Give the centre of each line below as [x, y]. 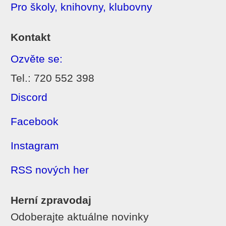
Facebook [35, 121]
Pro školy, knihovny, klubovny [81, 7]
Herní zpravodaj [51, 200]
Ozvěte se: [37, 59]
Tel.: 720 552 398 [52, 78]
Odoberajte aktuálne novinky [80, 217]
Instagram [35, 146]
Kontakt [31, 37]
